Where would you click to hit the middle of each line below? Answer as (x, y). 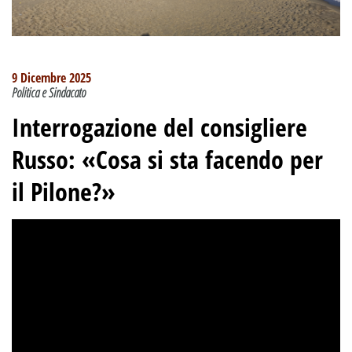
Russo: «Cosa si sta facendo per (167, 159)
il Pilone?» (64, 191)
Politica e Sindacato (49, 92)
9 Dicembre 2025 (51, 77)
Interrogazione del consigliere (159, 126)
